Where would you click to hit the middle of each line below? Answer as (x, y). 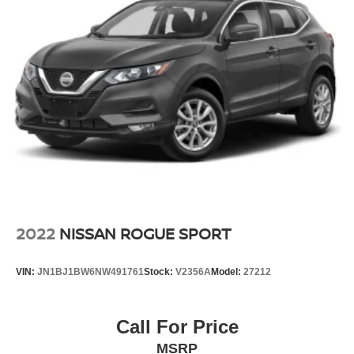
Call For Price (177, 326)
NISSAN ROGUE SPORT (145, 233)
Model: (227, 272)
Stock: (160, 272)
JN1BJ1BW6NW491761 (90, 272)
